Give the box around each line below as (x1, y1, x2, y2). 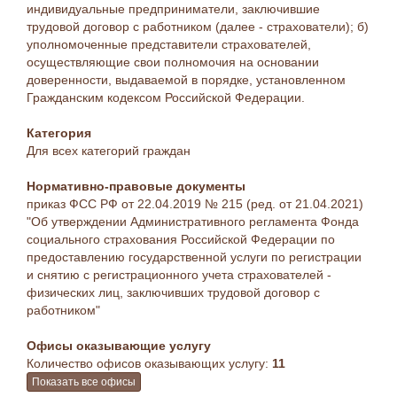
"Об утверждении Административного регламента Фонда (27, 214, 359, 229)
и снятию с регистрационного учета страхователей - (27, 268, 331, 282)
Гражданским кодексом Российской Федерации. (27, 90, 305, 105)
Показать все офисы (32, 376, 136, 389)
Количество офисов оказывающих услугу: (27, 356, 272, 370)
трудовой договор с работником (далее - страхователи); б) (27, 19, 369, 34)
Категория (27, 126, 91, 140)
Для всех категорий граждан (27, 144, 191, 158)
